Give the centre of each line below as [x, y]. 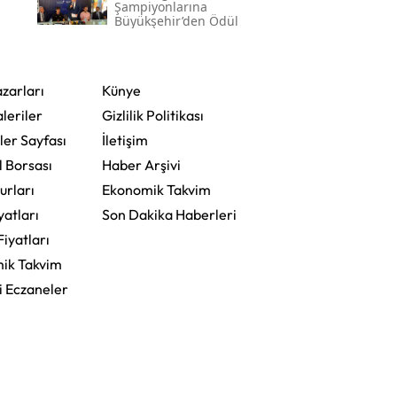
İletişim [125, 140]
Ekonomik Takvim [156, 190]
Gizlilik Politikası [152, 116]
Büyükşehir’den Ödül [176, 21]
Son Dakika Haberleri [169, 215]
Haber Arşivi [141, 165]
